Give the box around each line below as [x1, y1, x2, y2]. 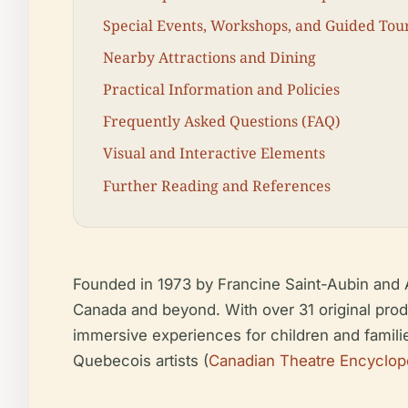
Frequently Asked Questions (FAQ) [103, 111, 341, 132]
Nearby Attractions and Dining [103, 46, 316, 67]
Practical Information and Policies [103, 79, 340, 100]
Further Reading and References [103, 175, 331, 196]
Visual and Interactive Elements [103, 143, 325, 164]
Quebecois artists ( [73, 352, 209, 371]
